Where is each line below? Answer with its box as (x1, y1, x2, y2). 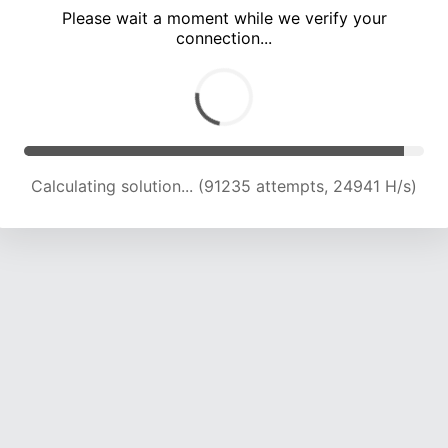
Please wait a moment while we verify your (61, 8, 387, 29)
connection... (176, 28, 272, 49)
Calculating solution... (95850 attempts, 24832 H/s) (28, 176, 420, 197)
